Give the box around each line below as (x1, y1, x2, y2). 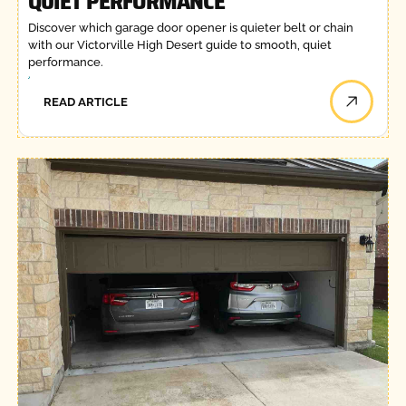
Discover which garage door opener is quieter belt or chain (27, 20, 353, 34)
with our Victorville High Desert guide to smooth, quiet (27, 37, 332, 52)
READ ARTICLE (43, 94, 129, 109)
